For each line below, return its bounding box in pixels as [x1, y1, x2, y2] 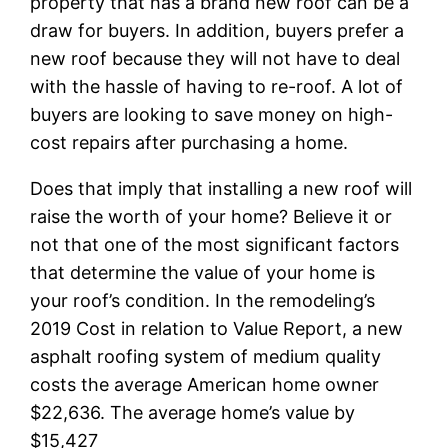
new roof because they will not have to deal [30, 47, 401, 69]
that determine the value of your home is [30, 261, 376, 283]
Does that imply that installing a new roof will [30, 177, 413, 199]
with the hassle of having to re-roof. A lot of [30, 75, 404, 97]
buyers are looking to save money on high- [30, 103, 394, 125]
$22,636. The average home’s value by [30, 401, 356, 423]
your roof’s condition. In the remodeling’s [30, 289, 376, 311]
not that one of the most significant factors [30, 233, 400, 255]
